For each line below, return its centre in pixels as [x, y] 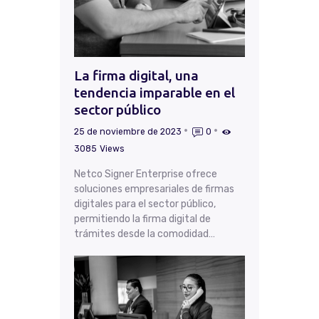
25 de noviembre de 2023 [128, 132]
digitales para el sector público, [145, 204]
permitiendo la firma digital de [142, 219]
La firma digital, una [136, 75]
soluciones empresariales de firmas [154, 189]
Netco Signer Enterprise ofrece [146, 174]
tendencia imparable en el [155, 92]
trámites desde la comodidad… [145, 234]
